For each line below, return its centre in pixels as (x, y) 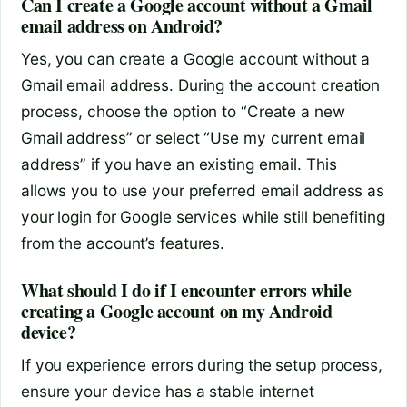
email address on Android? (122, 25)
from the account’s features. (123, 243)
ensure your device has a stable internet (168, 391)
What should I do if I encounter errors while (186, 290)
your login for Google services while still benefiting (203, 216)
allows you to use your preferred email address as (203, 190)
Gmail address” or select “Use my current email (194, 137)
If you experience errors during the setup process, (202, 364)
